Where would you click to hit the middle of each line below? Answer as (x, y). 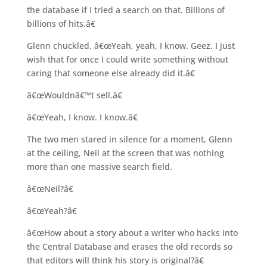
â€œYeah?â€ (52, 210)
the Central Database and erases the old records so (129, 246)
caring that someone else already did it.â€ (111, 73)
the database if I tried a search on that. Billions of (125, 10)
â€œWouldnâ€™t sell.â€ (74, 95)
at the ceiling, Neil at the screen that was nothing (125, 153)
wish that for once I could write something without (127, 59)
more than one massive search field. (99, 166)
